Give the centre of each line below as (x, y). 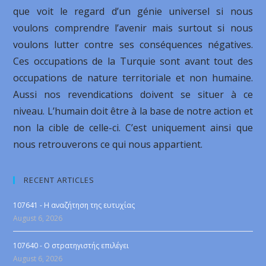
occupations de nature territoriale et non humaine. (133, 78)
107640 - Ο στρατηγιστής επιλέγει (71, 246)
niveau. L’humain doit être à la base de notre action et (133, 111)
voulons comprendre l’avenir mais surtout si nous (133, 28)
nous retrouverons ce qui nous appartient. (108, 144)
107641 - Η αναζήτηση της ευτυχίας (74, 205)
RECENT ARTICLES (59, 180)
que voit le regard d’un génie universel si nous (133, 11)
